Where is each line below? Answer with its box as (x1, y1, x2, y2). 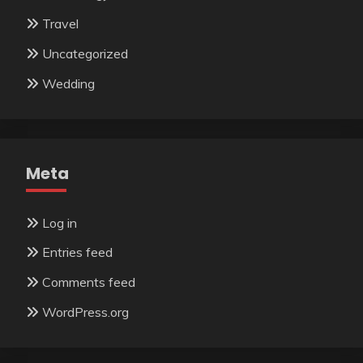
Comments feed (42, 274, 135, 291)
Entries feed (42, 244, 113, 261)
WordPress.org (42, 304, 129, 321)
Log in (42, 214, 77, 231)
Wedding (42, 75, 95, 92)
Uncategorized (42, 45, 128, 62)
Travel (42, 15, 79, 32)
